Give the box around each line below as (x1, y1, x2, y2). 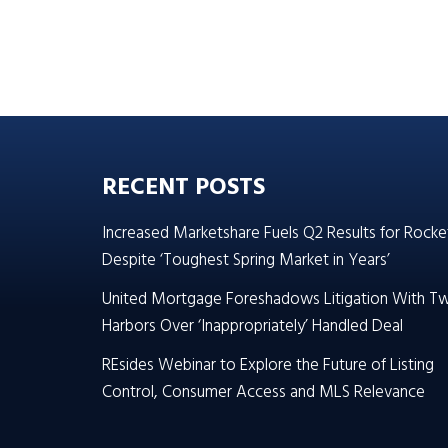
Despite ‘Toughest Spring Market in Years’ (102, 247, 390, 274)
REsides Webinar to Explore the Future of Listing (102, 352, 434, 379)
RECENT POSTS (102, 169, 265, 207)
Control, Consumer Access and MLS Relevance (102, 379, 425, 406)
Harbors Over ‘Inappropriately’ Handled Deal (102, 313, 403, 340)
